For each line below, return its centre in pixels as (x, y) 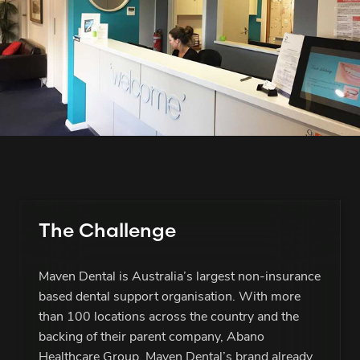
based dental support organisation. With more (170, 298)
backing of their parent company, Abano (151, 338)
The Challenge (107, 231)
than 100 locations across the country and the (169, 318)
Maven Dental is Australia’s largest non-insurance (180, 278)
